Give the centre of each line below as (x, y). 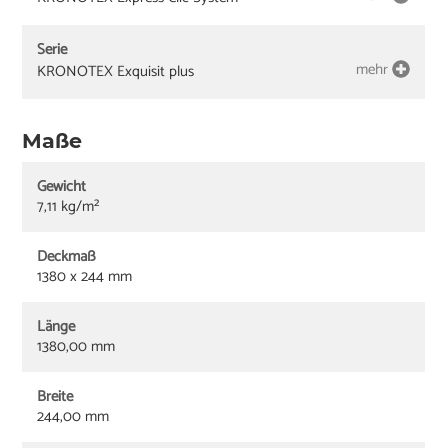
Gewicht (62, 186)
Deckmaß (67, 256)
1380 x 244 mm (85, 276)
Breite (55, 396)
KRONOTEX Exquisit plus (116, 71)
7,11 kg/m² (68, 206)
